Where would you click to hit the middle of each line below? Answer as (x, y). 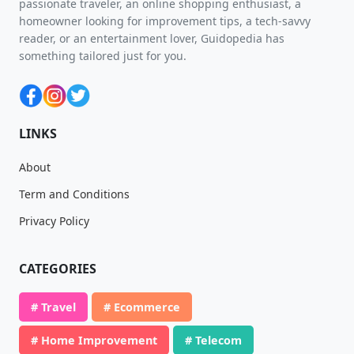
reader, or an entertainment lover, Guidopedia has (152, 39)
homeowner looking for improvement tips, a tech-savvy (165, 21)
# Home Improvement (94, 341)
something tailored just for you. (103, 56)
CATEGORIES (58, 269)
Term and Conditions (74, 194)
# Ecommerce (142, 307)
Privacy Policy (54, 221)
